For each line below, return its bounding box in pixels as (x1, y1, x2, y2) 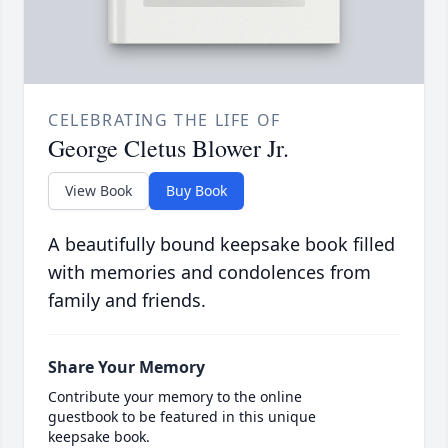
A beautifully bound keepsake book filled (48, 232, 395, 257)
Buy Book (166, 181, 227, 201)
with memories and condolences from (48, 260, 371, 285)
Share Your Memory (48, 356, 205, 379)
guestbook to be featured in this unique (48, 407, 316, 427)
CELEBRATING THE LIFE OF (48, 109, 281, 132)
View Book (65, 181, 132, 201)
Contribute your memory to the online (48, 387, 302, 407)
